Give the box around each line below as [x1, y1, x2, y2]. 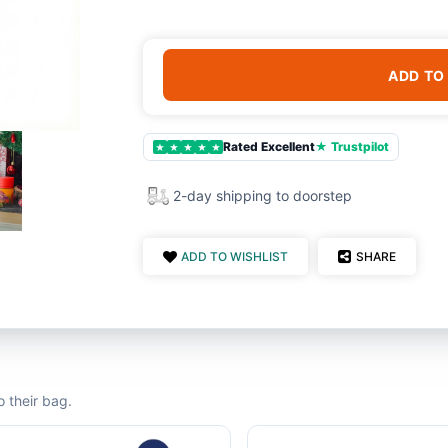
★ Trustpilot [315, 139, 389, 154]
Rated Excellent [223, 139, 315, 154]
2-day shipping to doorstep [173, 187, 352, 204]
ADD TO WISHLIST [181, 249, 288, 264]
